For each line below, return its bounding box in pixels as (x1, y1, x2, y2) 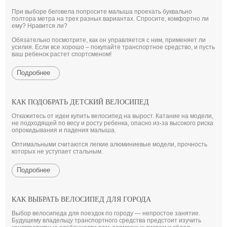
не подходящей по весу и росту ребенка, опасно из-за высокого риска (12, 120, 213, 127)
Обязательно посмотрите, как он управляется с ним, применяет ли (12, 36, 206, 44)
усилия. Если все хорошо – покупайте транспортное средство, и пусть (12, 44, 215, 51)
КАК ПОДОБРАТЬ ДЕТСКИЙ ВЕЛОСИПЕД (12, 98, 149, 106)
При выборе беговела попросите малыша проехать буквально (12, 8, 192, 15)
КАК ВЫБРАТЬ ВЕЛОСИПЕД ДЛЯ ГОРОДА (12, 196, 151, 203)
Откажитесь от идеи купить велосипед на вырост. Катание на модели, (12, 112, 213, 120)
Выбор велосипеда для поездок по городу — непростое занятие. (12, 210, 200, 217)
